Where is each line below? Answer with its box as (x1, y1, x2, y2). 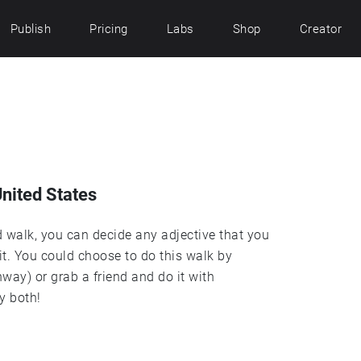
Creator (299, 21, 342, 36)
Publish (10, 21, 51, 36)
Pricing (89, 21, 128, 36)
